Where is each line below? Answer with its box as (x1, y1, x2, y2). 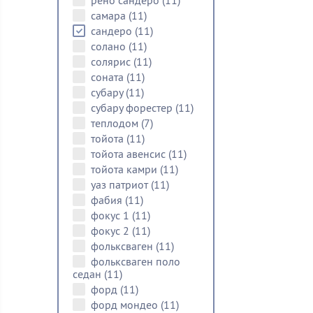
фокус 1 (91, 208, 132, 222)
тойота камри (91, 162, 160, 176)
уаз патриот (91, 177, 151, 191)
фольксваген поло (91, 254, 180, 268)
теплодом (91, 116, 141, 130)
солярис (91, 54, 133, 68)
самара (91, 8, 129, 22)
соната (91, 70, 126, 84)
